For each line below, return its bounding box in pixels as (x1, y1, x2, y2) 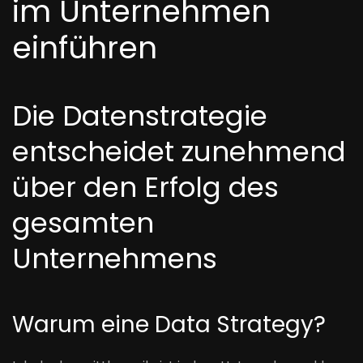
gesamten (12, 203, 154, 242)
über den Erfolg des (12, 168, 279, 207)
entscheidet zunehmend (12, 132, 346, 171)
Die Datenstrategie (12, 96, 267, 135)
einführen (12, 26, 157, 69)
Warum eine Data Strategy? (12, 309, 326, 340)
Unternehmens (12, 239, 217, 278)
